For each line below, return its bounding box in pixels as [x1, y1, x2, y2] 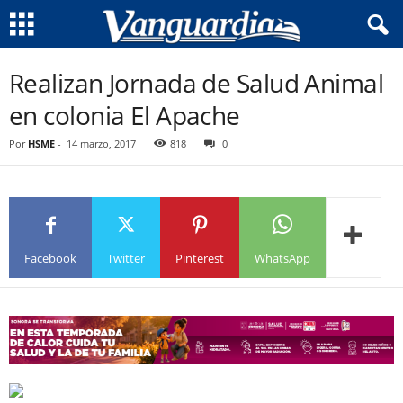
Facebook [24, 249, 76, 266]
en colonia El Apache [9, 98, 240, 132]
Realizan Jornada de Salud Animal [9, 66, 384, 100]
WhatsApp [255, 249, 310, 266]
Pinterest [175, 249, 224, 266]
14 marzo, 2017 [67, 137, 136, 150]
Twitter [107, 249, 145, 266]
